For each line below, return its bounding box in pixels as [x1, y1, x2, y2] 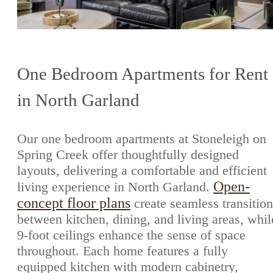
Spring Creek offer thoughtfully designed [17, 147, 239, 163]
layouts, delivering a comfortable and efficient [17, 163, 267, 179]
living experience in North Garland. [17, 179, 213, 195]
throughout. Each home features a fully [17, 243, 228, 259]
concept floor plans [17, 195, 130, 211]
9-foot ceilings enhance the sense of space [17, 227, 246, 243]
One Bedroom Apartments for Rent [17, 64, 268, 84]
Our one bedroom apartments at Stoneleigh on [17, 131, 266, 147]
